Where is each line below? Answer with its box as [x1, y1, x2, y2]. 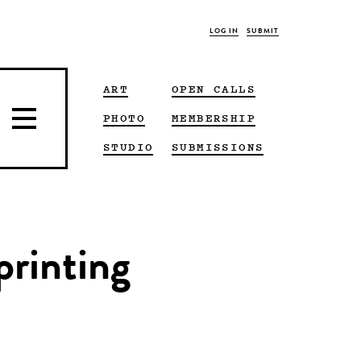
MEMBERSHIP [172, 110, 255, 125]
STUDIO [103, 139, 154, 154]
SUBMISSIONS [172, 139, 264, 154]
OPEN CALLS [172, 81, 255, 96]
